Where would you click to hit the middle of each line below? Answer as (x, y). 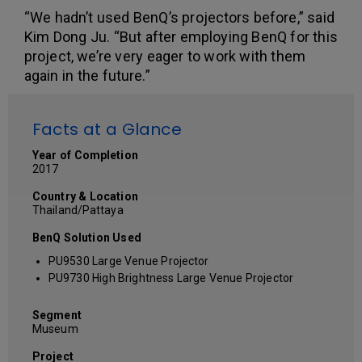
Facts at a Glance (107, 130)
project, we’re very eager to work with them (165, 57)
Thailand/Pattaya (78, 210)
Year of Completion (85, 156)
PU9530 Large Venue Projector (129, 261)
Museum (55, 329)
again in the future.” (87, 76)
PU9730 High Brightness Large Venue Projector (171, 278)
